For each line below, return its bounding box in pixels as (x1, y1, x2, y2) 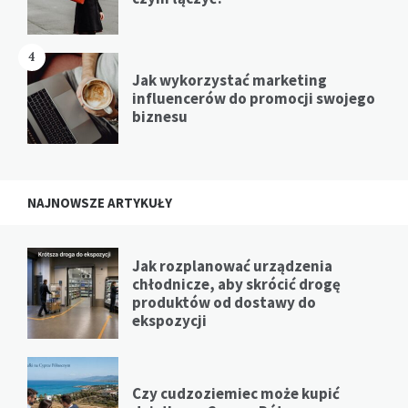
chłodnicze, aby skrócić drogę (132, 273, 341, 294)
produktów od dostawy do (132, 291, 316, 312)
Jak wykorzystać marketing (132, 69, 327, 90)
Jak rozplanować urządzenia (132, 255, 332, 276)
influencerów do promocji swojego (132, 87, 375, 108)
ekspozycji (132, 310, 207, 331)
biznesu (132, 106, 188, 127)
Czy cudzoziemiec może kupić (132, 382, 340, 403)
